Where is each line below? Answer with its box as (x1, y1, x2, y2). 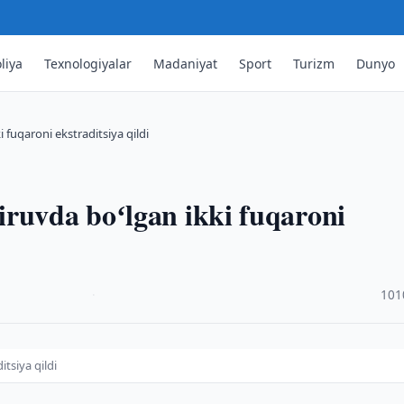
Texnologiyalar (44, 54, 133, 72)
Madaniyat (153, 54, 218, 72)
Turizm (293, 54, 335, 72)
